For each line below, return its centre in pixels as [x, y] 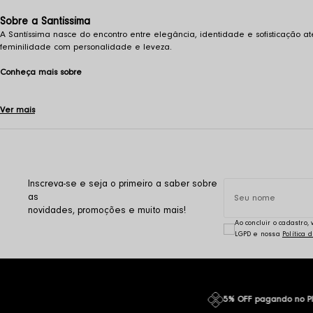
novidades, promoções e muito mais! [107, 211]
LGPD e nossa [259, 235]
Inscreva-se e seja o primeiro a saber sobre [123, 184]
